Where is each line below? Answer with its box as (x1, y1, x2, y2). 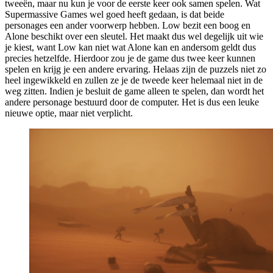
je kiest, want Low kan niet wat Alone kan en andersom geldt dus (5, 41, 256, 52)
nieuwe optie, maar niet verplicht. (5, 107, 133, 118)
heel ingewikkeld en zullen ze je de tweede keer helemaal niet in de (5, 74, 263, 85)
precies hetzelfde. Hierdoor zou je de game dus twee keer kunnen (5, 52, 255, 63)
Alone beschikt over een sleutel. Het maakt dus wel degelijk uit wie (5, 30, 263, 41)
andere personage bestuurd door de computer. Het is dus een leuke (5, 96, 259, 107)
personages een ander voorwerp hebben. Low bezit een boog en (5, 19, 250, 30)
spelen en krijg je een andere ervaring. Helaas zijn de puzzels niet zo (5, 63, 266, 74)
